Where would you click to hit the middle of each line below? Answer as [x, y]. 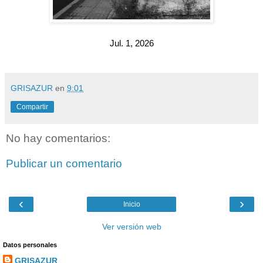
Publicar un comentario [64, 164]
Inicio [131, 204]
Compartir [32, 107]
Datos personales [30, 245]
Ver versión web [131, 226]
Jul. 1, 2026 [131, 43]
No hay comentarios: [58, 138]
